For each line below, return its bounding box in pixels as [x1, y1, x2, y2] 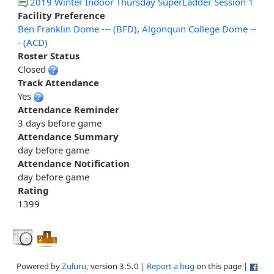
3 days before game [18, 117, 102, 130]
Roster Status [18, 50, 80, 62]
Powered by [16, 261, 62, 272]
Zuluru [61, 261, 86, 272]
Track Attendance [18, 76, 99, 89]
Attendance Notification [18, 157, 130, 170]
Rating [18, 184, 48, 197]
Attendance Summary [18, 130, 119, 143]
